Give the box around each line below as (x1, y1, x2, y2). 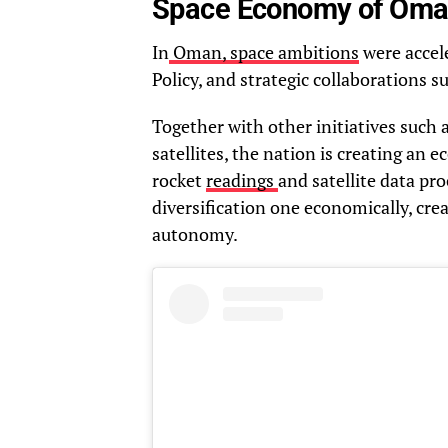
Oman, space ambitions (169, 41, 359, 65)
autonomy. (152, 223, 238, 247)
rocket (152, 169, 206, 193)
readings (206, 169, 278, 193)
